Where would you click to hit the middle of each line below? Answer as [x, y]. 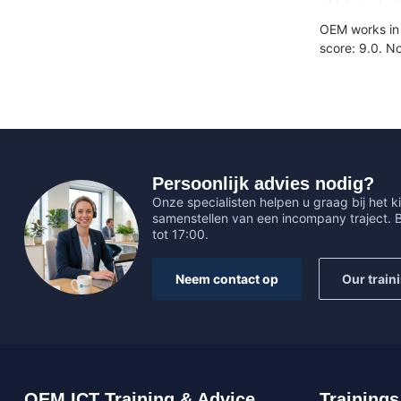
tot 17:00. [180, 235]
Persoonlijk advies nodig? [263, 184]
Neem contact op [227, 278]
